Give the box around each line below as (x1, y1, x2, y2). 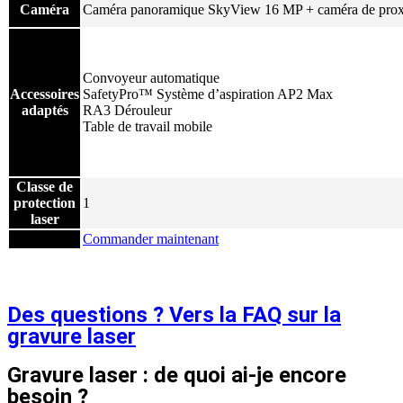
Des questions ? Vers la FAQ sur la (7, 301, 341, 327)
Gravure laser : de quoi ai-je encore (7, 363, 346, 389)
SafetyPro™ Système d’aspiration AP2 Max (83, 85, 333, 102)
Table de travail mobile (83, 118, 212, 134)
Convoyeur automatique (83, 69, 219, 85)
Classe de (16, 178, 73, 194)
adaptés (21, 102, 68, 118)
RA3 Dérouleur (83, 102, 172, 118)
